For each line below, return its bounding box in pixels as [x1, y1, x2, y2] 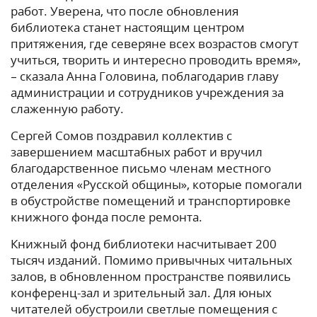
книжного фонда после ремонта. [11, 209, 202, 226]
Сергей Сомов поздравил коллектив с [11, 127, 232, 144]
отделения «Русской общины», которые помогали [11, 176, 302, 193]
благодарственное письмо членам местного [11, 160, 271, 177]
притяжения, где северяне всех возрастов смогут [11, 35, 299, 52]
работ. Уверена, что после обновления [11, 3, 238, 20]
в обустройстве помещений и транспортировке [11, 192, 291, 209]
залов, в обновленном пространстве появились [11, 268, 291, 285]
